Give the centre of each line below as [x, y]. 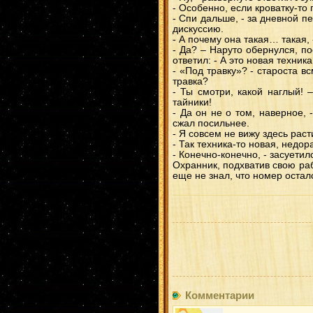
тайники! [192, 102]
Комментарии [220, 296]
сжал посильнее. [211, 123]
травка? [190, 81]
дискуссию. [198, 29]
